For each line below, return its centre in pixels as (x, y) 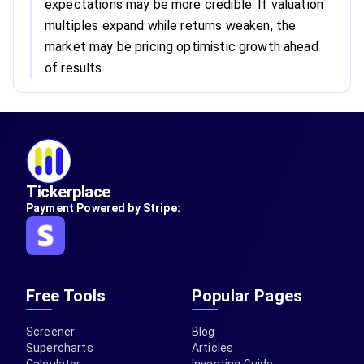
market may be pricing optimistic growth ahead (182, 47)
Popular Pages (247, 296)
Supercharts (60, 348)
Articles (213, 348)
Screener (51, 331)
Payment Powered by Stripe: (103, 208)
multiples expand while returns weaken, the (171, 26)
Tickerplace (68, 192)
